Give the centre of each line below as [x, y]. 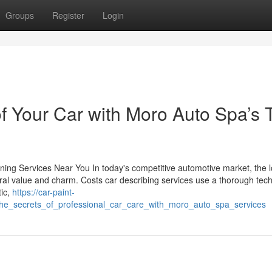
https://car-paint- [43, 192]
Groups [20, 15]
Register [68, 15]
